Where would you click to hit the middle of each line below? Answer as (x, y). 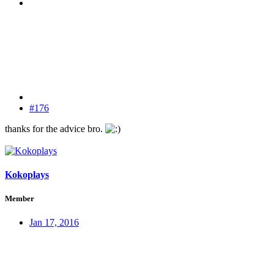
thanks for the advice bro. (55, 128)
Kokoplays (27, 174)
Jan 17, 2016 (54, 223)
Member (20, 199)
